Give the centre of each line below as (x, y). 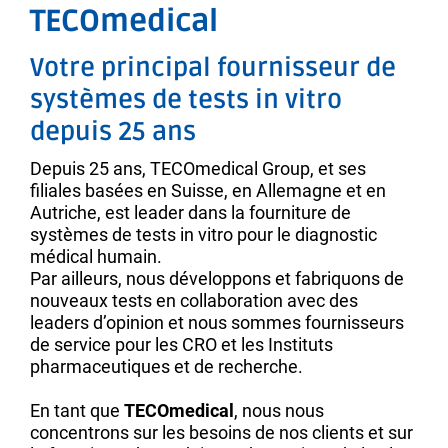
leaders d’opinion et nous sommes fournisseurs (217, 323)
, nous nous (279, 411)
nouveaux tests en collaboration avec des (194, 301)
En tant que (77, 411)
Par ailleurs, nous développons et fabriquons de (217, 279)
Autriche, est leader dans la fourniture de (190, 213)
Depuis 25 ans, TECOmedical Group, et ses (198, 169)
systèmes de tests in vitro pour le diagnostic (203, 235)
